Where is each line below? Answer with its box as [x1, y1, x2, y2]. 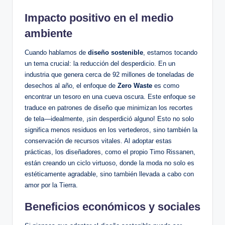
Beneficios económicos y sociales [25, 200, 200, 213]
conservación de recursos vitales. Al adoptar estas [25, 137, 172, 145]
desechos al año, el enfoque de [25, 81, 118, 89]
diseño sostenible [88, 48, 143, 56]
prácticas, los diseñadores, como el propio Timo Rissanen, [25, 148, 195, 156]
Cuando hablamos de [25, 48, 88, 56]
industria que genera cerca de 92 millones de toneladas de [25, 70, 194, 78]
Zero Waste [118, 81, 152, 89]
